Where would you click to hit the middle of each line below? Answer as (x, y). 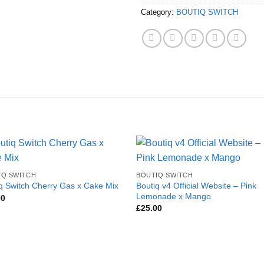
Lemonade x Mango (174, 196)
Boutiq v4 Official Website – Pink (197, 185)
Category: (159, 12)
